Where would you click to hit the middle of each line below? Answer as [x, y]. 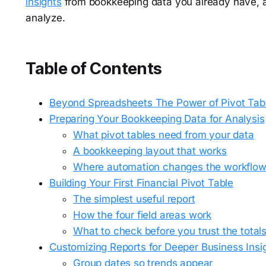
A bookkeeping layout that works [150, 151]
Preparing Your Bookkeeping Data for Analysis [157, 119]
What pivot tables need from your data [164, 135]
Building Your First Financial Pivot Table [142, 183]
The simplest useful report [134, 199]
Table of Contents [94, 69]
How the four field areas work [142, 215]
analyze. [45, 18]
